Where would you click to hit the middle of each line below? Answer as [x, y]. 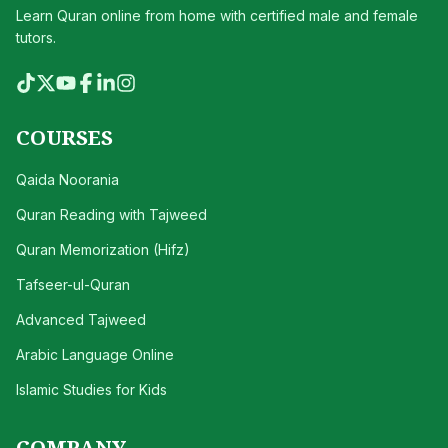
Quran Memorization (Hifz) [103, 249]
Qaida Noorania [67, 179]
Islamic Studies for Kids [91, 389]
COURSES [64, 137]
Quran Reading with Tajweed [111, 214]
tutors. [36, 37]
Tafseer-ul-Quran [73, 284]
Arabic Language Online [95, 354]
